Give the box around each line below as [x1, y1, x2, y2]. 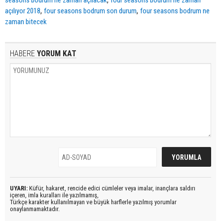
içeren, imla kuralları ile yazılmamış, [10, 191, 99, 199]
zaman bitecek [5, 17, 47, 26]
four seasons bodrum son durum [44, 6, 137, 15]
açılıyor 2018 [5, 6, 40, 15]
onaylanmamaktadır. [10, 205, 60, 213]
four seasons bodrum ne [140, 6, 210, 15]
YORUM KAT [35, 48, 76, 58]
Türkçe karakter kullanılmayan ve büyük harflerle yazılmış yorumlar [10, 198, 177, 206]
